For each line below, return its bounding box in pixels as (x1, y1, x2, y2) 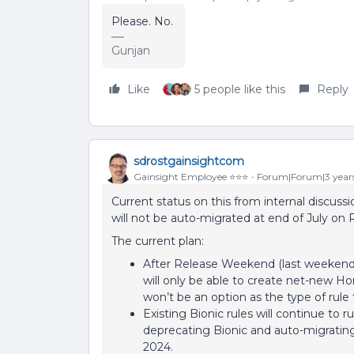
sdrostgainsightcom (134, 153, 244, 168)
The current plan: (111, 234, 204, 248)
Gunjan (111, 43, 150, 58)
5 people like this (194, 82, 285, 96)
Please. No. (111, 14, 176, 28)
